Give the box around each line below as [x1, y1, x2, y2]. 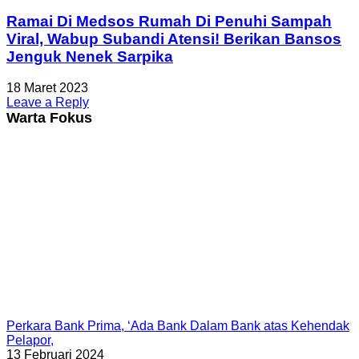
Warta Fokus [6, 110, 92, 126]
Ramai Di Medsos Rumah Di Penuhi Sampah [6, 13, 332, 30]
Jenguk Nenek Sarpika [6, 48, 173, 66]
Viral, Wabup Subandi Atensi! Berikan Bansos [6, 30, 341, 48]
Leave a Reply [6, 95, 89, 109]
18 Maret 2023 [6, 81, 88, 95]
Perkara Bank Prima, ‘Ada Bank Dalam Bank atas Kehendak [6, 319, 349, 333]
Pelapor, [6, 333, 54, 347]
